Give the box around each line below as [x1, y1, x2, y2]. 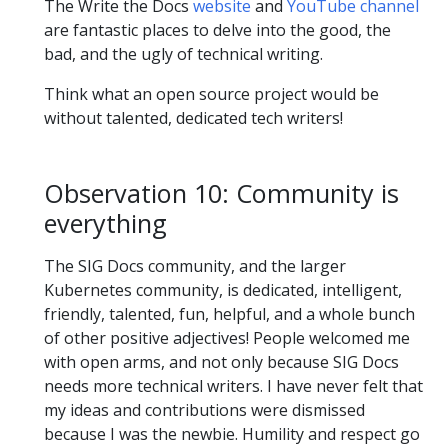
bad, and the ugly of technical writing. [44, 42, 323, 65]
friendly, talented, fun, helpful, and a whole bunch [44, 302, 415, 325]
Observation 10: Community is [44, 175, 399, 210]
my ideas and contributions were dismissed [44, 398, 365, 421]
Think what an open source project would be [44, 82, 379, 105]
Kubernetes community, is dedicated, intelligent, [44, 278, 402, 301]
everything [44, 205, 167, 240]
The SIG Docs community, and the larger [44, 254, 346, 277]
